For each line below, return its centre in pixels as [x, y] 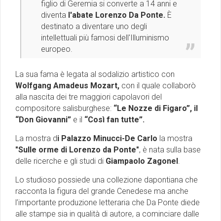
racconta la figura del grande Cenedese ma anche [102, 191]
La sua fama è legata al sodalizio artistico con [95, 74]
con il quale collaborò [159, 85]
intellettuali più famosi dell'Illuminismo [105, 37]
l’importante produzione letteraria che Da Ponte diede [108, 202]
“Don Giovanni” [44, 119]
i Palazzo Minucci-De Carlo [107, 138]
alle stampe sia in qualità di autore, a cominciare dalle [107, 214]
